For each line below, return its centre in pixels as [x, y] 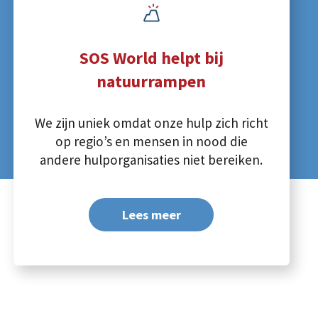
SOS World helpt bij [151, 58]
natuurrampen [152, 82]
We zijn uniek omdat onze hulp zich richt [151, 123]
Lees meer [151, 214]
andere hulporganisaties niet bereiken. [152, 160]
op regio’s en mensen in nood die [151, 141]
